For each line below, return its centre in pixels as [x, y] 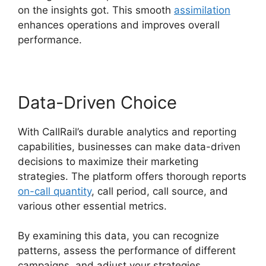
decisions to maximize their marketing [108, 161]
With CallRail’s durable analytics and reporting [127, 132]
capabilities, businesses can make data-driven [129, 146]
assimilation [202, 10]
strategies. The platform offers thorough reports [132, 176]
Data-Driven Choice [97, 102]
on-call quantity [55, 191]
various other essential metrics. [92, 206]
